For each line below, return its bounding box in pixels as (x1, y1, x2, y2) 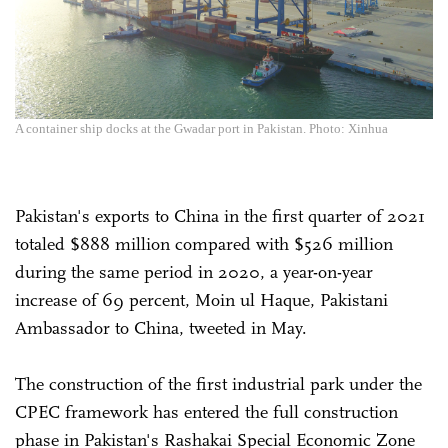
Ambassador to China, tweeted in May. (15, 316, 312, 339)
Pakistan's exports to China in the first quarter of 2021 (15, 204, 425, 227)
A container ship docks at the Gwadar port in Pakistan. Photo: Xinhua (15, 120, 388, 136)
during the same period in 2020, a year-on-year (15, 260, 373, 283)
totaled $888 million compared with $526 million (15, 232, 393, 255)
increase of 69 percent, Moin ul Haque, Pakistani (15, 288, 388, 311)
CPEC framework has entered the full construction (15, 400, 398, 423)
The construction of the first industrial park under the (15, 372, 422, 395)
